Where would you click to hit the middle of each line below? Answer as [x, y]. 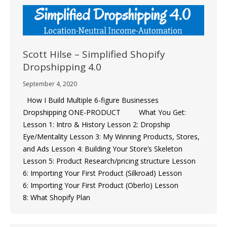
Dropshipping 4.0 [62, 67]
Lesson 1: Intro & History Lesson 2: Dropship [97, 124]
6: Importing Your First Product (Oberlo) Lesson [101, 185]
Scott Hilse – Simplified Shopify [94, 54]
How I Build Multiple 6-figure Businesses [91, 100]
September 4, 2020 [50, 84]
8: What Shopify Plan [56, 197]
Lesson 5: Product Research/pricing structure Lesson [109, 161]
